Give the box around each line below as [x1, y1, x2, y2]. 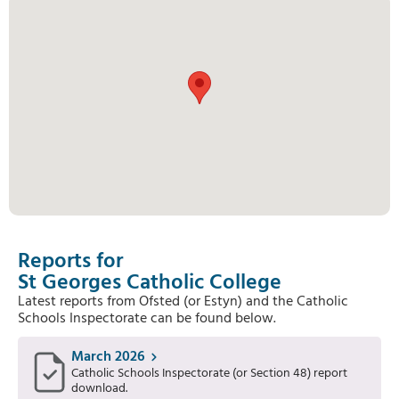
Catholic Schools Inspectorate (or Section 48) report [71, 363, 347, 384]
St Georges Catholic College [18, 266, 281, 300]
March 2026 [71, 346, 145, 369]
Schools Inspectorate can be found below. [18, 307, 276, 330]
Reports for [18, 245, 123, 279]
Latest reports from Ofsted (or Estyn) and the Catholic [18, 290, 348, 313]
